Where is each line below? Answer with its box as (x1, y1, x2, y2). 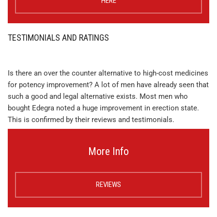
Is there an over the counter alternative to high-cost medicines (8, 69, 208, 78)
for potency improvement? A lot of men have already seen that (8, 80, 209, 90)
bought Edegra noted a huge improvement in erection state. (8, 104, 199, 113)
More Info (88, 145, 129, 158)
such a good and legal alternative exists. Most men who (8, 92, 188, 101)
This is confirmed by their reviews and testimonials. (8, 115, 174, 124)
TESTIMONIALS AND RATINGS (8, 32, 109, 43)
